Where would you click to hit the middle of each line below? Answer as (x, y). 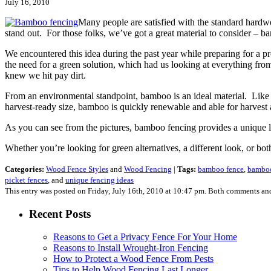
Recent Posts (60, 214)
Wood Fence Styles (77, 169)
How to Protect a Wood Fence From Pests (133, 259)
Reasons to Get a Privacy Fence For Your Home (145, 237)
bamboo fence (221, 169)
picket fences (26, 180)
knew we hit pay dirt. (45, 75)
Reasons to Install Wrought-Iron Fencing (131, 248)
